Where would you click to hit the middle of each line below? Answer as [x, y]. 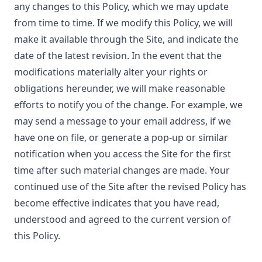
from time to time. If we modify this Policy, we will [123, 23]
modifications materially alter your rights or [111, 72]
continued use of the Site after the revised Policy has [130, 187]
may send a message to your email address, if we [123, 121]
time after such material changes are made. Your [122, 170]
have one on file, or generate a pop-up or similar [121, 137]
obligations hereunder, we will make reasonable [120, 88]
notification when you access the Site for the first [123, 154]
